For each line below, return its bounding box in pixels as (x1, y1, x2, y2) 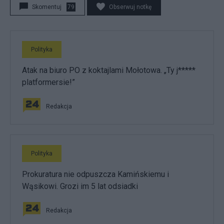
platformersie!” (22, 77, 75, 87)
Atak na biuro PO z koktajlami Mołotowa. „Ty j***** (22, 65, 195, 75)
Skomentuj (32, 3, 61, 10)
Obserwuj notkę (109, 3, 151, 10)
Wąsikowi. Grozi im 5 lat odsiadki (22, 181, 138, 191)
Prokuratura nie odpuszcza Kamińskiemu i (22, 169, 169, 179)
